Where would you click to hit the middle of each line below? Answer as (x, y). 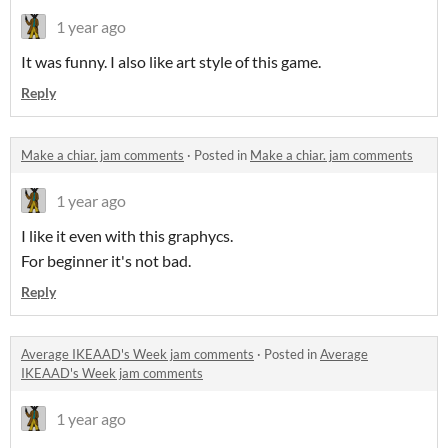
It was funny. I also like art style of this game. (171, 61)
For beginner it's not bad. (106, 260)
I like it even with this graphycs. (127, 235)
